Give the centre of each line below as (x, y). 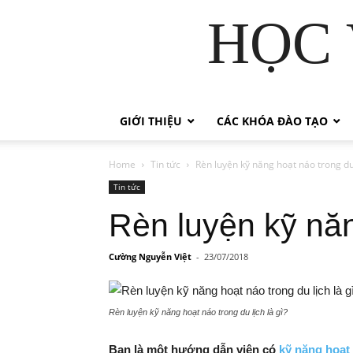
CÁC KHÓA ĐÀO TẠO (272, 121)
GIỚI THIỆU (151, 121)
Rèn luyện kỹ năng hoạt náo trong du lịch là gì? (198, 312)
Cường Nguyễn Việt (150, 256)
